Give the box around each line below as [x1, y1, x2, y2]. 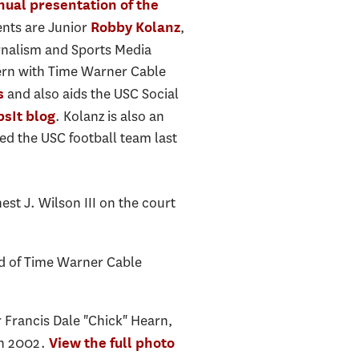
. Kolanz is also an [54, 107, 164, 127]
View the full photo [48, 334, 175, 352]
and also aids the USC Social [3, 84, 179, 104]
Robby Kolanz [90, 18, 180, 36]
